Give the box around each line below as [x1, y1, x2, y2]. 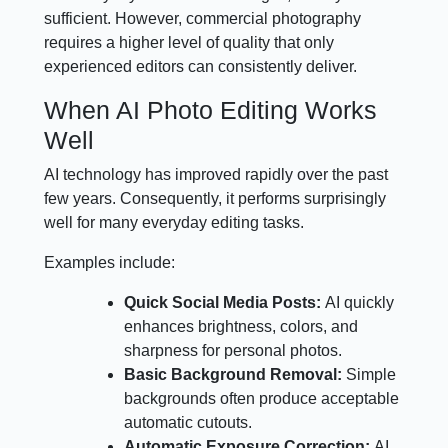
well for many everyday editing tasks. [44, 213, 305, 231]
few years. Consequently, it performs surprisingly [44, 189, 387, 207]
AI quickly [325, 293, 395, 311]
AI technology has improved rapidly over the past [44, 165, 389, 183]
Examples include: [44, 253, 176, 271]
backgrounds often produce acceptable [124, 389, 400, 407]
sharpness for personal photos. [124, 341, 343, 359]
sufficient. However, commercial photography [44, 9, 362, 27]
